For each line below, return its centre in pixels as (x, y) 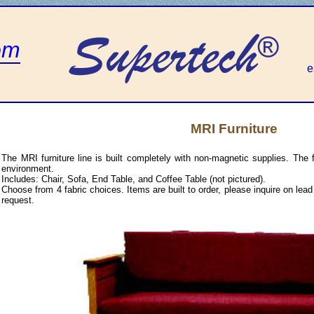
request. (18, 200)
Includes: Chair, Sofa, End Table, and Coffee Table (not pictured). (134, 179)
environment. (28, 169)
